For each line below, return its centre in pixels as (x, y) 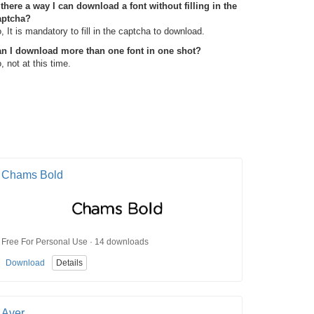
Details (69, 262)
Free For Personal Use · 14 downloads (75, 241)
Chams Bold (32, 175)
